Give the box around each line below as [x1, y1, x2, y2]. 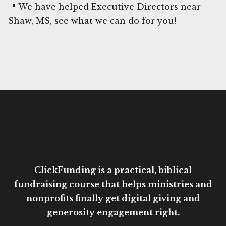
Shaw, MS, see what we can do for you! [8, 15, 176, 26]
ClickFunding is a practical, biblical [34, 164, 192, 175]
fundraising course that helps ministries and [14, 179, 212, 189]
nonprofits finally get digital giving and [26, 193, 200, 203]
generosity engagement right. [46, 207, 180, 217]
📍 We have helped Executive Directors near [8, 1, 201, 12]
